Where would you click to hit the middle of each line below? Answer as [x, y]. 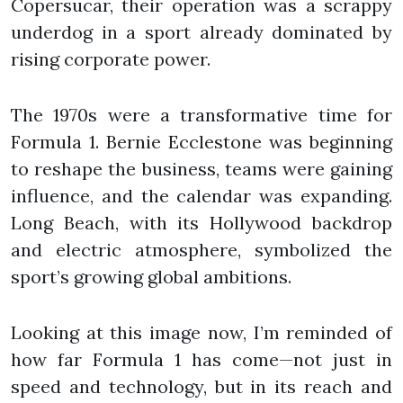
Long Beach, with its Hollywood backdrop [201, 222]
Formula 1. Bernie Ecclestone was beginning [201, 141]
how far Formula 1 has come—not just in [201, 359]
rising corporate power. [111, 58]
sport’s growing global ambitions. [151, 276]
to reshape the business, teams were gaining [201, 168]
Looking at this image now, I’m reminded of [201, 332]
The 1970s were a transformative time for [201, 114]
